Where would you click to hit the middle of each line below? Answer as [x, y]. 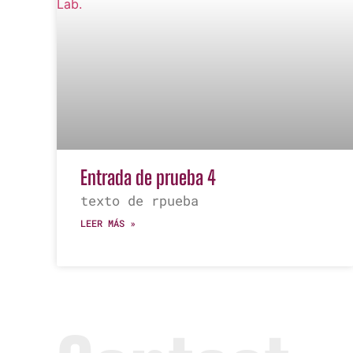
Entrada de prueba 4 [148, 178]
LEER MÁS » [108, 223]
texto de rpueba [147, 201]
